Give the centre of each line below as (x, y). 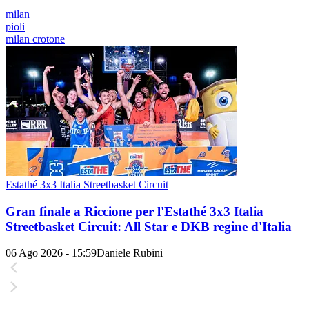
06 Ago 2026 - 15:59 (51, 253)
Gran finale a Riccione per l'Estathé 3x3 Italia (134, 211)
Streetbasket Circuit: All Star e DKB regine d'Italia (149, 226)
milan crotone (35, 39)
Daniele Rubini (130, 253)
